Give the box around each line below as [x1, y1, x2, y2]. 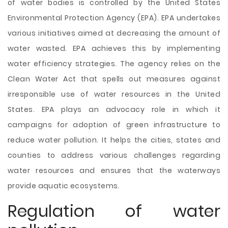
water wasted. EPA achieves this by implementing [8, 43, 220, 53]
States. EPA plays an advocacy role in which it [8, 104, 220, 115]
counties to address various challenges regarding [8, 150, 220, 160]
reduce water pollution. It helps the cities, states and [8, 135, 220, 145]
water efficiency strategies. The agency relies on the [8, 59, 220, 69]
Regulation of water [8, 199, 220, 222]
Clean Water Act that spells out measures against [8, 74, 220, 84]
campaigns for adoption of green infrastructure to [8, 120, 220, 130]
